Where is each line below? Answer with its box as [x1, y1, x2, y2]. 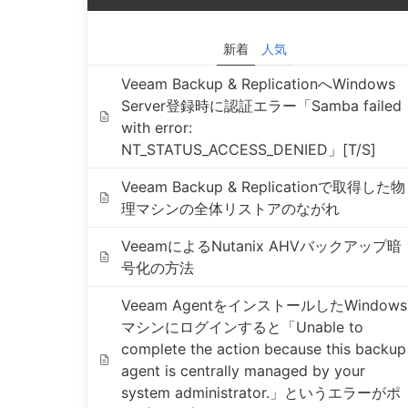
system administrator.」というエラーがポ [120, 383, 401, 402]
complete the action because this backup [120, 340, 406, 358]
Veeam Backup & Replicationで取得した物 [120, 178, 405, 196]
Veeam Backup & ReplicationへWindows [120, 75, 395, 93]
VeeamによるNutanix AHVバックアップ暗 [120, 237, 402, 255]
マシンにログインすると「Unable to [120, 318, 363, 336]
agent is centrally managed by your [120, 362, 365, 380]
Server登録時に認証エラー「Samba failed [120, 97, 402, 115]
